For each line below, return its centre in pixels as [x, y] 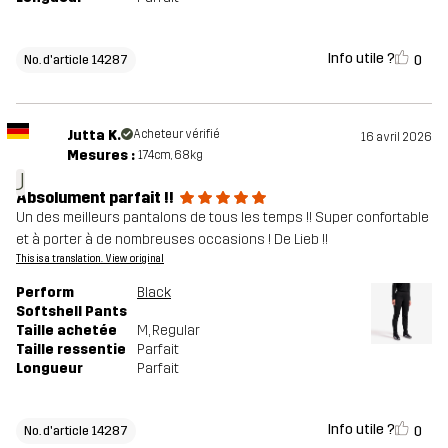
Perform [45, 292]
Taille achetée [66, 330]
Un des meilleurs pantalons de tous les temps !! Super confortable [222, 217]
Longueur [49, 368]
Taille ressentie [71, 349]
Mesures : [100, 155]
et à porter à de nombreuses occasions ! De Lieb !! [172, 239]
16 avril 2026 [396, 136]
